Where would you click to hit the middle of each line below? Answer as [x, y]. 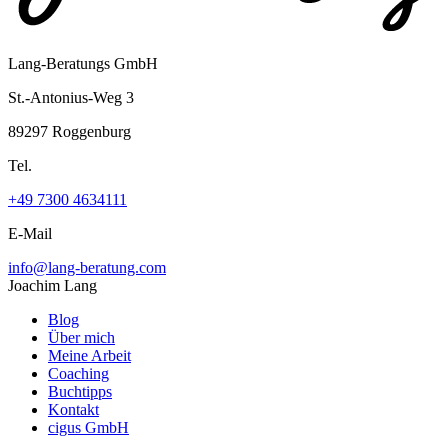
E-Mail [30, 234]
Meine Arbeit [89, 356]
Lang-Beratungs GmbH [83, 64]
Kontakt [73, 410]
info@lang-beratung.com [87, 268]
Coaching [78, 374]
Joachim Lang [52, 286]
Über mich [81, 338]
